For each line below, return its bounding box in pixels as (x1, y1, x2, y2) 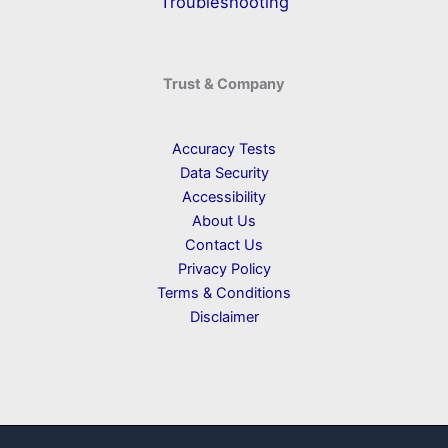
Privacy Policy (177, 260, 271, 278)
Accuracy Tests (172, 140, 276, 158)
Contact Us (185, 236, 263, 254)
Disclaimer (189, 308, 259, 326)
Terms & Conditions (157, 284, 291, 302)
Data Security (179, 164, 269, 182)
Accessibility (182, 188, 266, 206)
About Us (192, 212, 256, 230)
